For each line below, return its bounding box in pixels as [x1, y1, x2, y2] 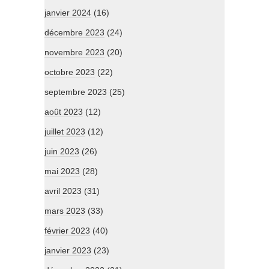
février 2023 [44, 226, 90, 236]
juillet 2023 [44, 127, 85, 137]
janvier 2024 [44, 8, 91, 18]
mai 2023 [44, 166, 80, 177]
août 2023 [44, 107, 83, 117]
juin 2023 [44, 147, 79, 157]
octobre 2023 [44, 67, 95, 77]
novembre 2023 [44, 47, 104, 58]
